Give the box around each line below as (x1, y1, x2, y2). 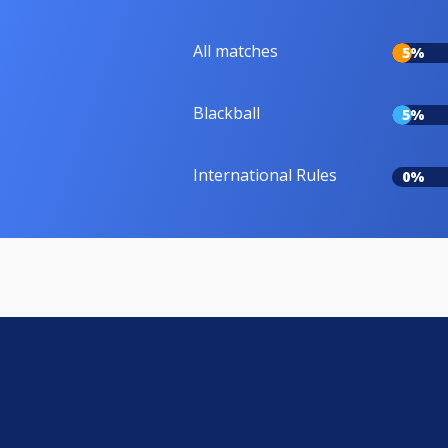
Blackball (193, 101, 260, 124)
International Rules (193, 163, 337, 186)
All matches (193, 39, 278, 62)
